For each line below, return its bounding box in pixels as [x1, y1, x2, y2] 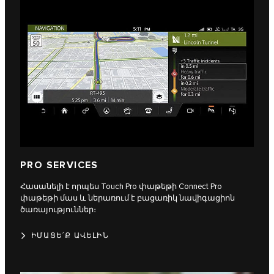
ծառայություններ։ [20, 205, 96, 215]
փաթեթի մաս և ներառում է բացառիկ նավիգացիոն [20, 193, 235, 204]
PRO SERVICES [20, 160, 98, 172]
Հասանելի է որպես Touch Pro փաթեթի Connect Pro [20, 182, 222, 192]
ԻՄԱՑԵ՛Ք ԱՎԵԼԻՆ [31, 231, 109, 241]
